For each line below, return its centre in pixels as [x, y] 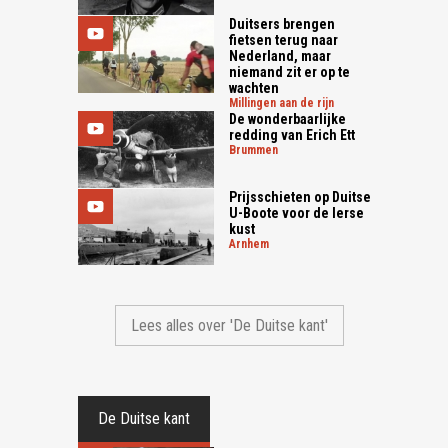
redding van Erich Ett [292, 135]
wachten [254, 88]
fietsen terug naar [284, 40]
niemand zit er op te [290, 72]
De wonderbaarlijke [288, 119]
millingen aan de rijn [286, 103]
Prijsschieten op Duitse [300, 196]
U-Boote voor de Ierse [297, 212]
